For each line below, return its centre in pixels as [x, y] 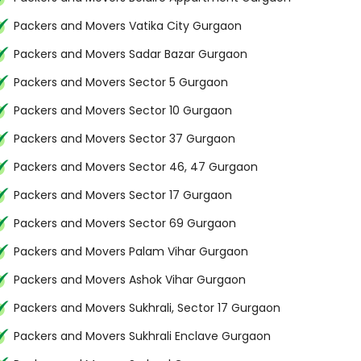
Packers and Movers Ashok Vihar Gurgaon [130, 280]
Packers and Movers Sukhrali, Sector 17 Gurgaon [147, 308]
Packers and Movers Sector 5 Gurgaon [121, 82]
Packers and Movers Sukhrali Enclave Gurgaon [142, 336]
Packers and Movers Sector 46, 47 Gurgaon [136, 167]
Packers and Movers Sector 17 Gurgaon [123, 195]
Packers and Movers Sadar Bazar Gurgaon [131, 54]
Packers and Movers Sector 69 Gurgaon [125, 223]
